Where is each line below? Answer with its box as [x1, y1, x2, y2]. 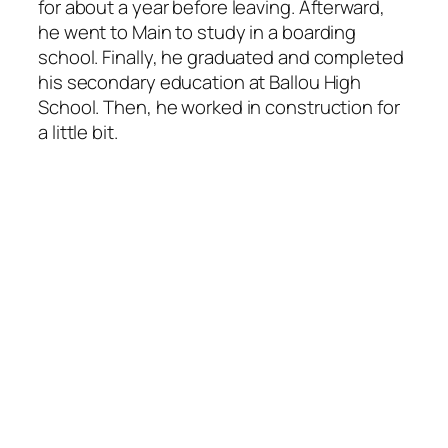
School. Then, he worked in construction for [38, 94, 400, 121]
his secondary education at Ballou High [38, 69, 362, 96]
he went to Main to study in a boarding [38, 19, 357, 46]
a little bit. [38, 119, 118, 146]
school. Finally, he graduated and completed [38, 44, 404, 71]
